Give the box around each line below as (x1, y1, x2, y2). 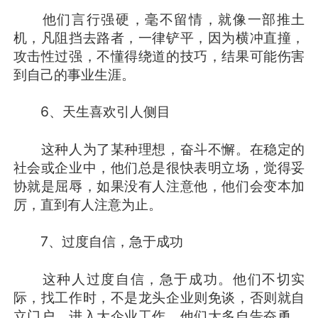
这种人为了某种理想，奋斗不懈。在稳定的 (13, 140, 305, 158)
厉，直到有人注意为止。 (13, 195, 162, 213)
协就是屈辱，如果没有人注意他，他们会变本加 (13, 177, 305, 194)
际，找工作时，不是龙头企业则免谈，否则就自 (13, 288, 305, 306)
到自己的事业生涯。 (13, 66, 135, 84)
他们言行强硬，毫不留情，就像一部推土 (13, 11, 305, 28)
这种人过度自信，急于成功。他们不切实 (13, 270, 305, 287)
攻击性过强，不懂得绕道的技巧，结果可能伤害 (13, 48, 305, 65)
